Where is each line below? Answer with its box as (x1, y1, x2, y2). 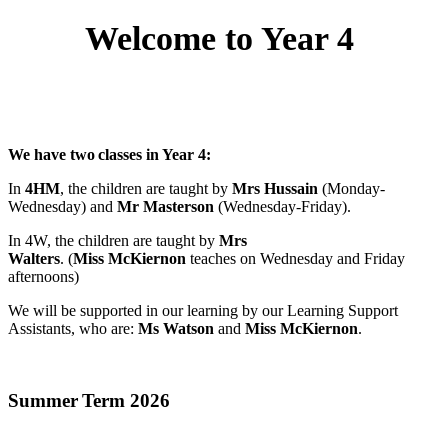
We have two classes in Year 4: (8, 145, 218, 163)
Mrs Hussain (228, 179, 322, 197)
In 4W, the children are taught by (8, 231, 219, 249)
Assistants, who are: (8, 319, 138, 337)
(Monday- (322, 179, 385, 197)
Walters (8, 249, 60, 267)
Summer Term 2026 (8, 390, 175, 412)
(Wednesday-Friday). (218, 197, 355, 215)
